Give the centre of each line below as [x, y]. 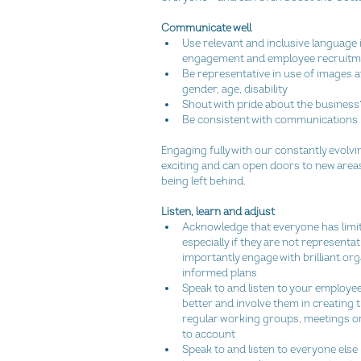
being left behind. [203, 181]
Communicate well [206, 28]
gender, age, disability [237, 89]
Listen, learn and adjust [218, 212]
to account [211, 334]
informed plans [222, 273]
